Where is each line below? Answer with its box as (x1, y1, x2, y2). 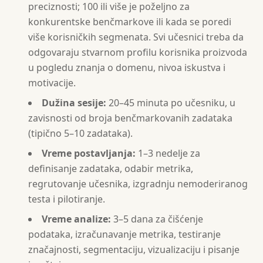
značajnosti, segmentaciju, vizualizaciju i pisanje (28, 243, 240, 256)
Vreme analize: (42, 213, 111, 225)
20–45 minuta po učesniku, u (106, 96, 235, 109)
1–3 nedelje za (136, 147, 200, 160)
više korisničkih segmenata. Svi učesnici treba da (28, 31, 244, 43)
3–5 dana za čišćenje (111, 213, 203, 225)
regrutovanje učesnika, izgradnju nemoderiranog (28, 177, 248, 190)
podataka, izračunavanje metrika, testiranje (28, 228, 221, 241)
